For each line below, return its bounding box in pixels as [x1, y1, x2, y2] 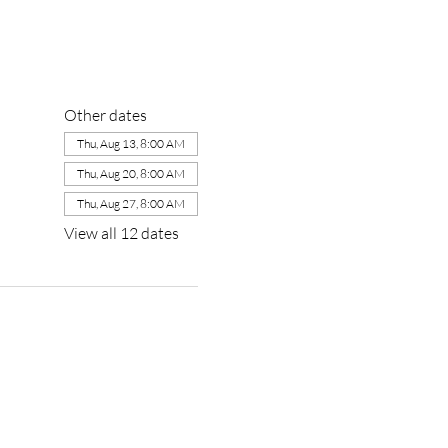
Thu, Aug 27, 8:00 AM [76, 196, 185, 211]
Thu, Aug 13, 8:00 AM [76, 136, 185, 151]
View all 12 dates [63, 223, 179, 243]
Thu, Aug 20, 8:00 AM [76, 166, 185, 181]
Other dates [63, 105, 147, 125]
